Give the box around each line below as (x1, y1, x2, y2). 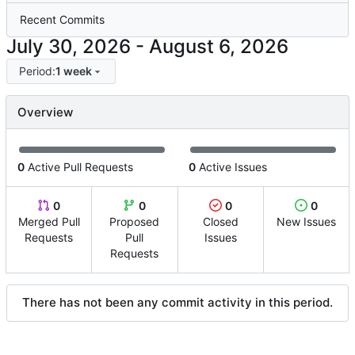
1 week (55, 63, 92, 78)
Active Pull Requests (25, 159, 133, 174)
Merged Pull (17, 214, 80, 228)
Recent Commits (20, 13, 105, 27)
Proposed (109, 214, 160, 228)
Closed (202, 214, 239, 228)
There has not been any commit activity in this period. (22, 294, 333, 310)
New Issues (276, 214, 336, 228)
